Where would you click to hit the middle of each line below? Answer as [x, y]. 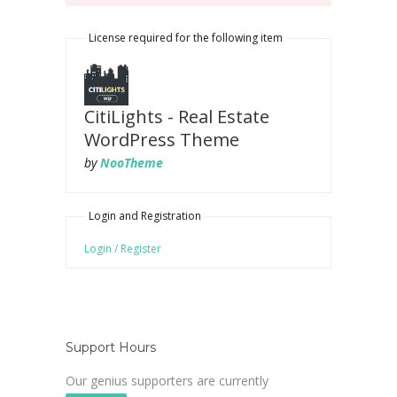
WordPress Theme [162, 140]
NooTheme [132, 163]
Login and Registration [145, 216]
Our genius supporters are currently [167, 381]
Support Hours [111, 347]
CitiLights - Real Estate [177, 117]
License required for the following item [186, 38]
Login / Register [123, 249]
